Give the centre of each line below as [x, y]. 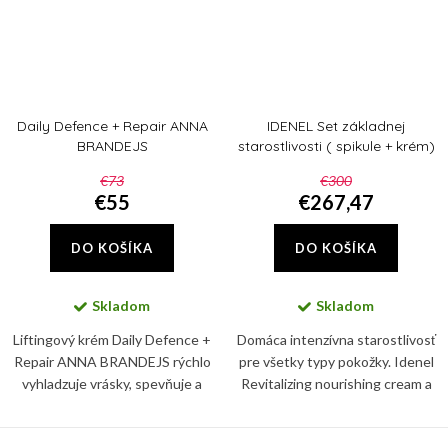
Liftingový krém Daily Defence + [112, 339]
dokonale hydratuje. [112, 427]
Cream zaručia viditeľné [336, 427]
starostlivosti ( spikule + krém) [336, 145]
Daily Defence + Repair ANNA [112, 125]
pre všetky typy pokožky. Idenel [336, 361]
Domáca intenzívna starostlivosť [336, 339]
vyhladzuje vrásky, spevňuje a [112, 383]
